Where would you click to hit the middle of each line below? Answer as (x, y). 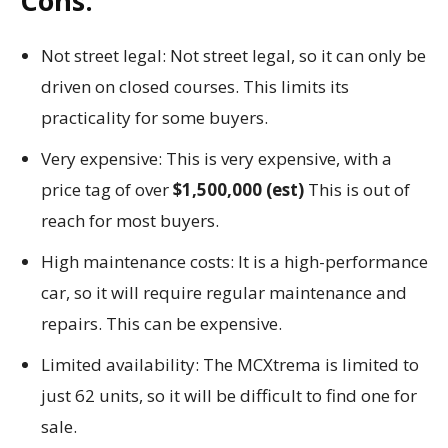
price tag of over (107, 189)
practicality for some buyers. (154, 117)
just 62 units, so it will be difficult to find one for (229, 395)
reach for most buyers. (130, 220)
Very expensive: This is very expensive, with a (216, 158)
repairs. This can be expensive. (161, 323)
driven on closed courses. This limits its (195, 86)
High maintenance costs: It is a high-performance (234, 261)
